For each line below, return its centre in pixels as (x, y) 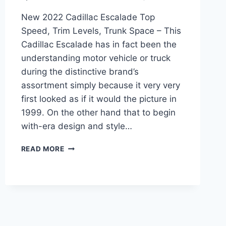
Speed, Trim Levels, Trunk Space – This (101, 31)
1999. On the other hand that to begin (98, 113)
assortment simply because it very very (100, 86)
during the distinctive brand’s (80, 72)
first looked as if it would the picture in (99, 99)
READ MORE (43, 149)
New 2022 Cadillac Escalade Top (88, 17)
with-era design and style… (76, 126)
